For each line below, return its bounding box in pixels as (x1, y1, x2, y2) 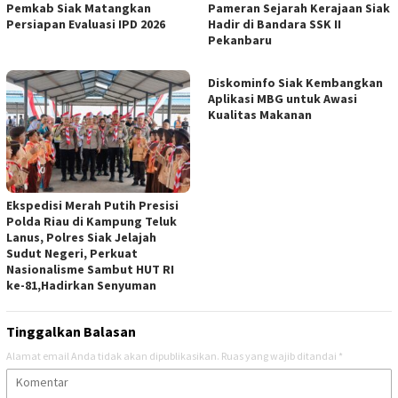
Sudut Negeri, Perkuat (6, 245, 138, 262)
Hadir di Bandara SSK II (208, 16, 341, 33)
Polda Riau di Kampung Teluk (6, 213, 177, 230)
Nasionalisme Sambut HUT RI (6, 261, 174, 278)
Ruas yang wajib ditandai (221, 349, 338, 363)
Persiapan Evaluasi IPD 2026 (6, 16, 165, 33)
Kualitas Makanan (208, 107, 312, 123)
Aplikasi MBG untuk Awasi (208, 91, 357, 107)
